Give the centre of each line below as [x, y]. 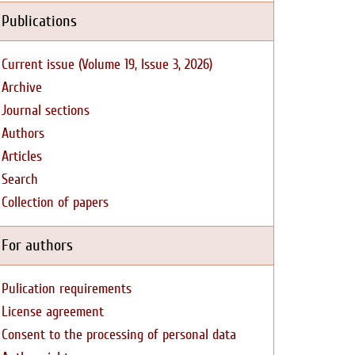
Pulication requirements [67, 289]
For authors [37, 245]
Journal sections [46, 111]
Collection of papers [55, 202]
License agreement [53, 312]
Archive [22, 88]
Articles [22, 157]
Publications [39, 21]
